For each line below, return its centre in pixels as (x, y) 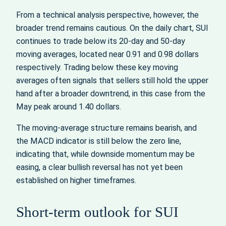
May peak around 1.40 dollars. (69, 106)
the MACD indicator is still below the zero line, (99, 141)
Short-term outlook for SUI (97, 212)
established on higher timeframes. (76, 180)
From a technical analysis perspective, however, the (107, 15)
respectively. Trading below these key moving (97, 67)
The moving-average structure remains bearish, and (106, 128)
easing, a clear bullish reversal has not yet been (99, 167)
